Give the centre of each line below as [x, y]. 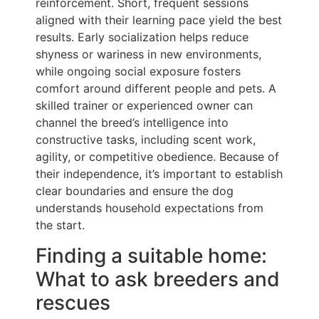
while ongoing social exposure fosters [138, 72]
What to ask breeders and [158, 279]
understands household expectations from [150, 208]
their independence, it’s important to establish [159, 174]
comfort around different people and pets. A [156, 89]
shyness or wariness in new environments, [148, 54]
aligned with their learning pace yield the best [159, 20]
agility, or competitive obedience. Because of [157, 157]
